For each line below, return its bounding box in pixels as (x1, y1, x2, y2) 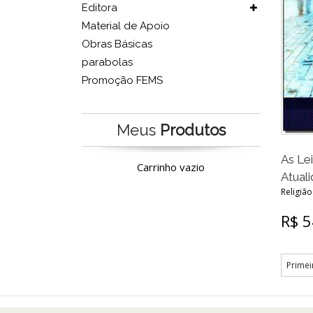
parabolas (82, 56, 133, 68)
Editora (82, 1, 117, 14)
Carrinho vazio (137, 160, 205, 174)
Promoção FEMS (82, 74, 163, 87)
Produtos (159, 121, 226, 139)
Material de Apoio (82, 20, 170, 32)
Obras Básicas (82, 38, 152, 50)
